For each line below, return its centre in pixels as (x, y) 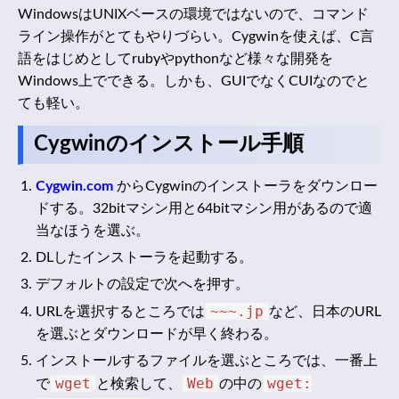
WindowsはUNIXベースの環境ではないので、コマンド (193, 14)
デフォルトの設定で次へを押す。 (142, 285)
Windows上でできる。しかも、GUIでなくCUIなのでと (194, 81)
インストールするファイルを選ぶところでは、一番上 (207, 361)
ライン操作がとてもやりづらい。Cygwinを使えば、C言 (196, 36)
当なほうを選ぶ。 (93, 231)
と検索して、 (139, 384)
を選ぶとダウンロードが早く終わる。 (157, 334)
